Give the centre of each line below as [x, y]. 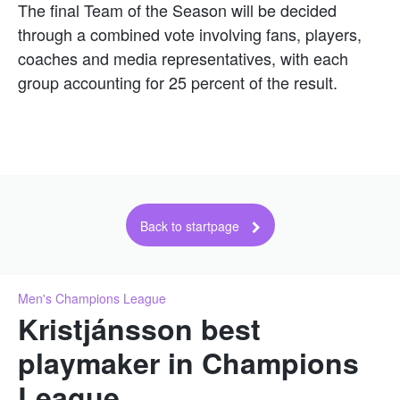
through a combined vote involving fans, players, [190, 33]
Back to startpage [189, 226]
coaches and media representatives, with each [183, 58]
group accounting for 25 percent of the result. [178, 82]
